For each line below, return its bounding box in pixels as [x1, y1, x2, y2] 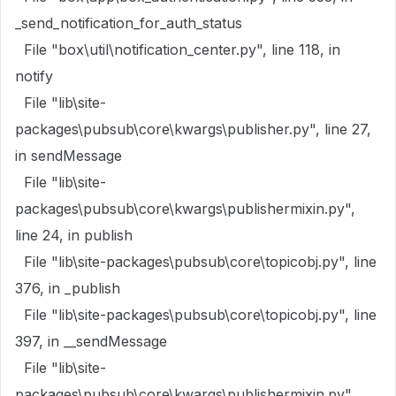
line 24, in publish [15, 226, 133, 244]
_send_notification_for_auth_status [15, 14, 242, 32]
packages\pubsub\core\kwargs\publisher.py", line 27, [15, 120, 371, 138]
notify [15, 67, 53, 85]
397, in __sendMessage [15, 332, 167, 350]
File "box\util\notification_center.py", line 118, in [15, 41, 340, 58]
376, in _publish [15, 279, 120, 297]
